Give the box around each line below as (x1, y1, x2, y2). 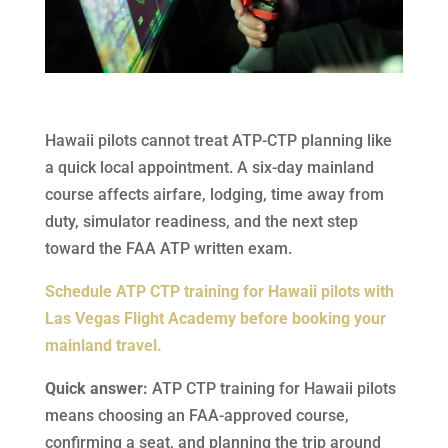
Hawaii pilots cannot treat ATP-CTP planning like (44, 130, 392, 150)
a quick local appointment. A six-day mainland (44, 157, 374, 177)
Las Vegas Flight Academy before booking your (44, 308, 386, 328)
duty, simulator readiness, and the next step (44, 211, 358, 231)
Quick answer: (44, 378, 148, 398)
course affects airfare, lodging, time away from (44, 184, 384, 204)
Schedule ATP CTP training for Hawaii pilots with (44, 281, 394, 301)
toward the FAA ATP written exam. (44, 238, 292, 258)
